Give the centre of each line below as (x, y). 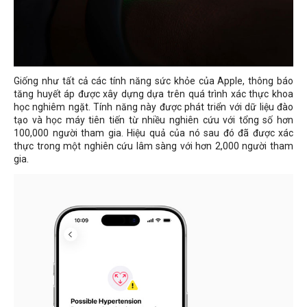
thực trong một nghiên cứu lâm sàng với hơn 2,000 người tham (153, 146)
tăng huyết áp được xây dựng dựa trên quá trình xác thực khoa (153, 94)
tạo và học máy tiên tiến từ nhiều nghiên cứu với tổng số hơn (153, 120)
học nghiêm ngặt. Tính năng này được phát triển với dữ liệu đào (153, 107)
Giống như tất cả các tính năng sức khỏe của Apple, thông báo (153, 81)
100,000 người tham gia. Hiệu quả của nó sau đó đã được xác (153, 133)
